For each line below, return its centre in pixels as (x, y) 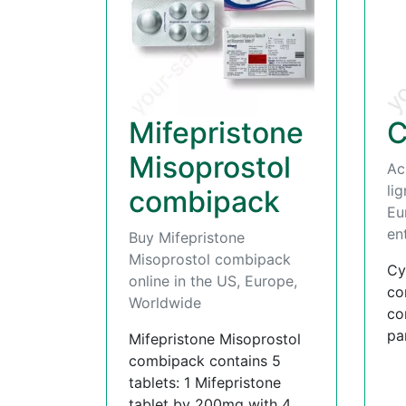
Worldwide (165, 302)
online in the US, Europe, (213, 280)
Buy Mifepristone (187, 237)
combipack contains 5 (205, 360)
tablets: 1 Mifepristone (205, 382)
